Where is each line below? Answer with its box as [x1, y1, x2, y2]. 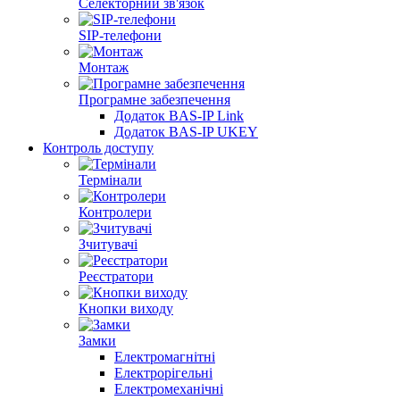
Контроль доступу [43, 140, 154, 155]
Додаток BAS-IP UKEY [114, 124, 258, 139]
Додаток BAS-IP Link [114, 108, 244, 123]
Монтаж [79, 60, 129, 75]
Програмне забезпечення [79, 92, 230, 107]
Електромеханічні [114, 381, 223, 396]
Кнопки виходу [79, 301, 173, 316]
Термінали [79, 172, 142, 187]
